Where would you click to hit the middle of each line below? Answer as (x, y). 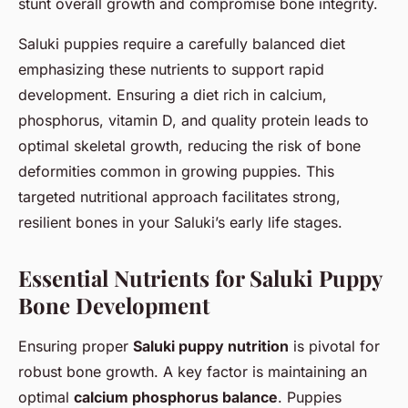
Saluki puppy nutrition (211, 346)
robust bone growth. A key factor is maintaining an (193, 371)
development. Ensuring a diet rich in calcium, (173, 94)
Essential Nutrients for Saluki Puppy (200, 277)
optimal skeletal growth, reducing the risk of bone (189, 145)
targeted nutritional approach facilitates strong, (179, 196)
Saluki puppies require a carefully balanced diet (182, 43)
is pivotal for (334, 346)
